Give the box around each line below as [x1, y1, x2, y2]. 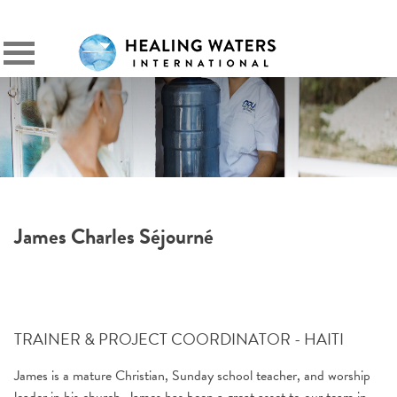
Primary [18, 48, 54, 66]
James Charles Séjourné [14, 221, 214, 253]
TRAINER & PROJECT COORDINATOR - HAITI [14, 327, 344, 351]
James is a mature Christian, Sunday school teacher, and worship [14, 365, 370, 386]
